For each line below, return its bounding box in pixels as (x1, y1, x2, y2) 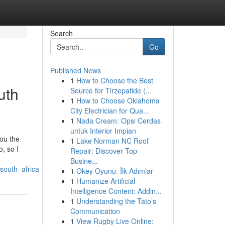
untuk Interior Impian (70, 126, 136, 136)
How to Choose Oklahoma (76, 95, 160, 105)
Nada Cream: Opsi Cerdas (76, 116, 161, 126)
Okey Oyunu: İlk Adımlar (76, 166, 153, 176)
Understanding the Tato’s (76, 196, 156, 206)
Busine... (70, 156, 98, 166)
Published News (50, 65, 101, 75)
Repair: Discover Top (70, 146, 137, 156)
